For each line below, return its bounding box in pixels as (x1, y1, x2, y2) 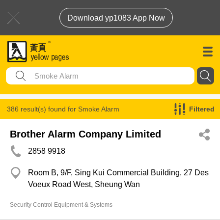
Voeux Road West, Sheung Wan (28, 180, 140, 189)
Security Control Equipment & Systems (10, 201, 112, 208)
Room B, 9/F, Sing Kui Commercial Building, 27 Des (28, 168, 209, 177)
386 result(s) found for (7, 105, 78, 113)
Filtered (189, 105, 215, 113)
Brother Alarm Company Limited (10, 129, 161, 139)
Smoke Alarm (78, 105, 119, 113)
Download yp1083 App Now (67, 14, 165, 22)
